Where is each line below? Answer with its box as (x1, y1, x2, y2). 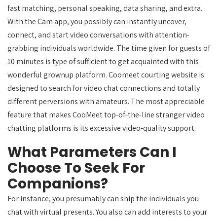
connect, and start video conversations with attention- (7, 30, 189, 40)
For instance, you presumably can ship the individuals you (7, 193, 199, 204)
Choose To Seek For (7, 158, 145, 178)
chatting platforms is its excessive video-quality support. (7, 123, 196, 133)
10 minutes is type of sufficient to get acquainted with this (7, 56, 199, 67)
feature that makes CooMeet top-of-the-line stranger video (7, 110, 205, 120)
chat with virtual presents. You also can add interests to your (7, 207, 207, 217)
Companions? (7, 174, 108, 193)
